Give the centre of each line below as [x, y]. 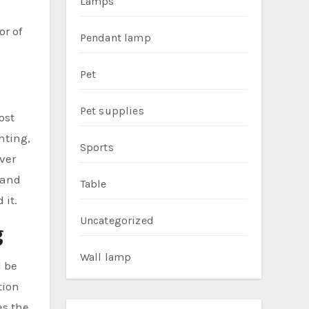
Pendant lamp [115, 38]
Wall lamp [106, 257]
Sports [97, 147]
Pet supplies [112, 111]
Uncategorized [117, 220]
